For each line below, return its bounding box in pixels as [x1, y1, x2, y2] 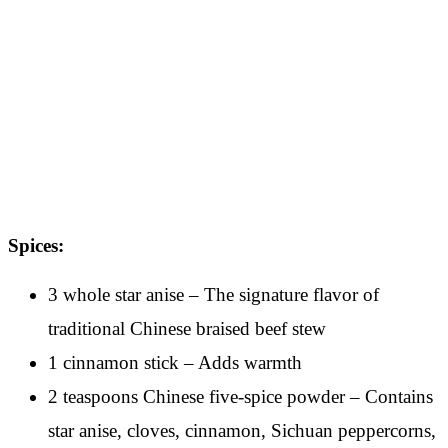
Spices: [8, 234, 64, 256]
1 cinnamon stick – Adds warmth [48, 351, 302, 373]
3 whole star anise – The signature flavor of [48, 283, 379, 305]
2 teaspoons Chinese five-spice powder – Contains [48, 385, 433, 407]
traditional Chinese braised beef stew [48, 317, 326, 339]
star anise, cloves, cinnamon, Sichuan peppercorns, [48, 419, 436, 441]
